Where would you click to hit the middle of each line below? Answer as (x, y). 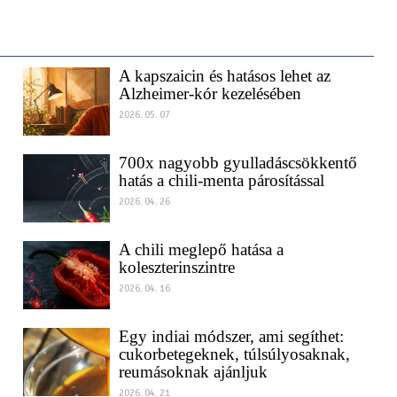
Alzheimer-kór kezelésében (210, 110)
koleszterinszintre (176, 284)
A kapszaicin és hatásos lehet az (224, 92)
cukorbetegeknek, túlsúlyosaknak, (234, 370)
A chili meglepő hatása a (201, 266)
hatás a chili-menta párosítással (221, 197)
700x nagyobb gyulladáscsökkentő (237, 179)
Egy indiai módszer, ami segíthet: (231, 353)
